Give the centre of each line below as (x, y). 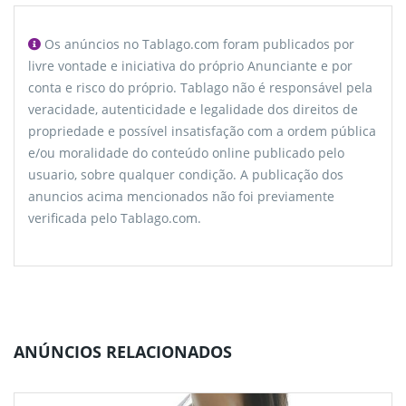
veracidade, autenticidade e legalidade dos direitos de (193, 110)
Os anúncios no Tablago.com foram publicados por (198, 44)
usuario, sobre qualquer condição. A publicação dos (186, 175)
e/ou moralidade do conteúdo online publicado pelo (186, 153)
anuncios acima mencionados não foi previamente (181, 197)
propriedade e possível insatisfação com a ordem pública (202, 131)
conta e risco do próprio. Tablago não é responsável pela (200, 88)
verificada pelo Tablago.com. (115, 218)
